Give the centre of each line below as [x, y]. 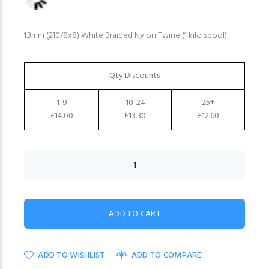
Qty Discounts [134, 76]
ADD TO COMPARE [166, 256]
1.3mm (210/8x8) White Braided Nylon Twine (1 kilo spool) [125, 36]
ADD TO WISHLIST [71, 256]
